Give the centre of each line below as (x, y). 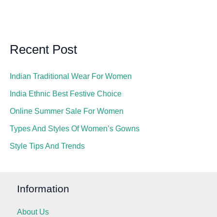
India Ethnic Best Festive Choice (66, 94)
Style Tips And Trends (47, 146)
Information (43, 188)
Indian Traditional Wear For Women (71, 77)
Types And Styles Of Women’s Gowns (75, 129)
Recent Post (43, 49)
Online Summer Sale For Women (67, 111)
